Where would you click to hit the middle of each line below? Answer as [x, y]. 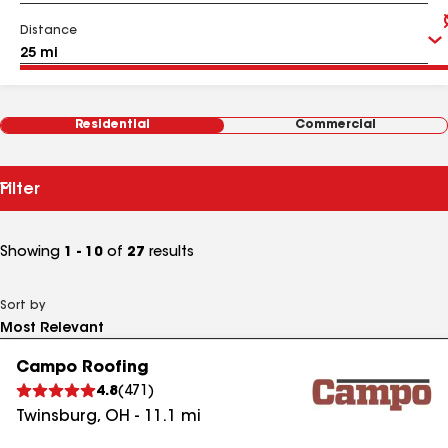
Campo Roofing [82, 368]
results [169, 253]
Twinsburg [56, 417]
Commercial [335, 125]
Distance [48, 31]
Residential [112, 125]
